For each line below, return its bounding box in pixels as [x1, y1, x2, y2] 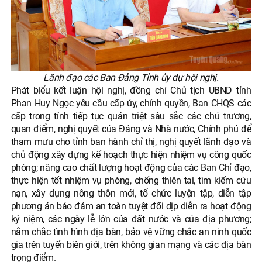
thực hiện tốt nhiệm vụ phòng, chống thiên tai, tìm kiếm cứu [11, 175, 251, 187]
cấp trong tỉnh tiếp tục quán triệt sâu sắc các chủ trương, [11, 111, 251, 122]
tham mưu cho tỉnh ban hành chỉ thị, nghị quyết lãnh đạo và [11, 136, 251, 148]
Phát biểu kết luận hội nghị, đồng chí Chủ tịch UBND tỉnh [11, 85, 251, 96]
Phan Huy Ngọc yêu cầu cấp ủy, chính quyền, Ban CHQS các [11, 98, 251, 109]
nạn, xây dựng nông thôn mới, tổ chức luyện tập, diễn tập [11, 188, 251, 199]
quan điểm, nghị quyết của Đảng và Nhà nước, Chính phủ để [11, 123, 251, 135]
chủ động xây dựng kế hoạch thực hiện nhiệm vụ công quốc [11, 149, 251, 161]
